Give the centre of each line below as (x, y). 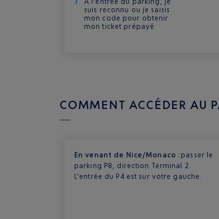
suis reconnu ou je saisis (127, 10)
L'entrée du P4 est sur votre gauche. (138, 176)
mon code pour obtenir (126, 18)
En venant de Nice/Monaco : (128, 155)
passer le (197, 155)
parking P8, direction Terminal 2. (133, 165)
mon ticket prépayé (120, 26)
